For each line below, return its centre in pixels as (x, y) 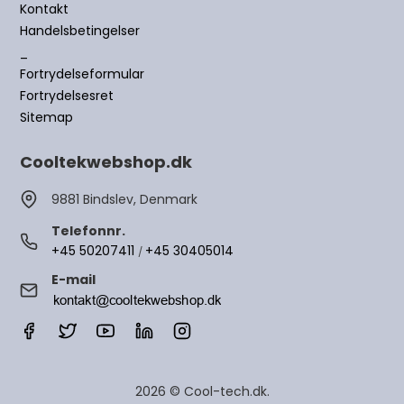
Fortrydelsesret (67, 96)
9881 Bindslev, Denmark (125, 199)
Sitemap (47, 117)
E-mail (74, 280)
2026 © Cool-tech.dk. (202, 391)
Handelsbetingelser (80, 31)
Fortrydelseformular (83, 74)
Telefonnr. (89, 231)
